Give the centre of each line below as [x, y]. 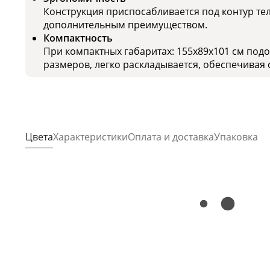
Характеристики [90, 137]
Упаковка [236, 137]
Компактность [78, 38]
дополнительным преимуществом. [125, 25]
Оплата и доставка [171, 137]
